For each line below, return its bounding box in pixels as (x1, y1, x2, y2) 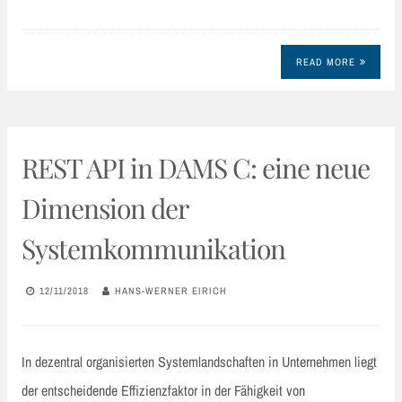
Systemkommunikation (22, 230, 285, 267)
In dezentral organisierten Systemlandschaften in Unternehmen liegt (22, 351, 377, 371)
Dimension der (22, 189, 188, 226)
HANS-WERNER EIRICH (115, 284, 227, 298)
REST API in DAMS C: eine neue (22, 149, 370, 186)
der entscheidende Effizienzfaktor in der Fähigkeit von (22, 380, 305, 400)
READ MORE (295, 55, 355, 68)
